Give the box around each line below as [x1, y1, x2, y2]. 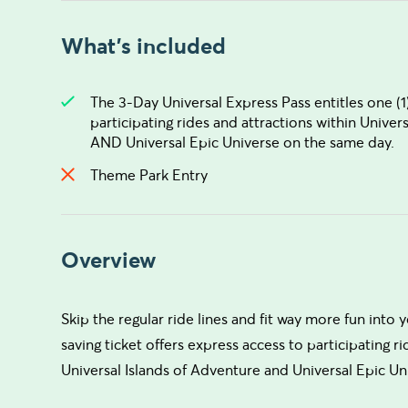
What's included [61, 31, 227, 60]
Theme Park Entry [90, 165, 209, 184]
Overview [61, 245, 158, 274]
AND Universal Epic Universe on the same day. [90, 132, 395, 151]
